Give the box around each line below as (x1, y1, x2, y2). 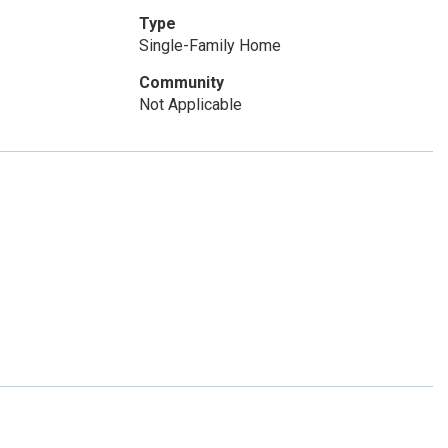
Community (138, 73, 224, 92)
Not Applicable (138, 95, 242, 114)
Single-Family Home (138, 36, 281, 55)
